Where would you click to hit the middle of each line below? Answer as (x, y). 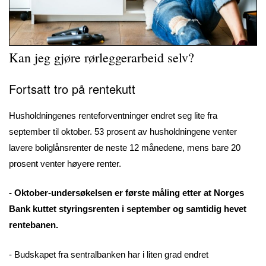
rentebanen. (34, 225)
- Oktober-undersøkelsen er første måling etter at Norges (126, 193)
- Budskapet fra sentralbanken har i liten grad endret (109, 254)
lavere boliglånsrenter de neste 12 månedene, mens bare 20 (125, 147)
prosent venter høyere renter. (67, 163)
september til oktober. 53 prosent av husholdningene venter (123, 131)
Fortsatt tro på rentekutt (72, 88)
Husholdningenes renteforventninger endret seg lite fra (113, 115)
